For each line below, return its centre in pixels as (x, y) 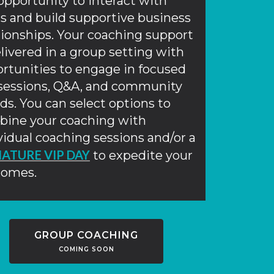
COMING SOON (86, 249)
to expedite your (141, 155)
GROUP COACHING (86, 235)
